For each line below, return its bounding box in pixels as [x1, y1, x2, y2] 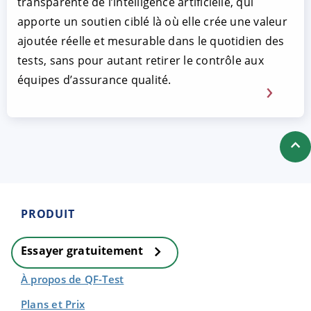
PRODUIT [21, 205, 75, 221]
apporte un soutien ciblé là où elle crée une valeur [17, 13, 287, 29]
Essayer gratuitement [21, 243, 146, 259]
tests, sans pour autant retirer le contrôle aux [17, 52, 264, 68]
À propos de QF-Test [21, 271, 124, 286]
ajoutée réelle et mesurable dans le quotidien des [17, 33, 285, 49]
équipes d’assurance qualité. [17, 72, 171, 87]
